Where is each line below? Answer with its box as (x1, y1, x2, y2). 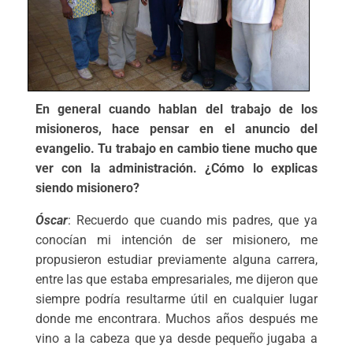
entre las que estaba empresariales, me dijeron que (35, 271, 318, 287)
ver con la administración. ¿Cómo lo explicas (35, 160, 318, 176)
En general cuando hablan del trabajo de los (35, 101, 318, 117)
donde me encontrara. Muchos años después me (35, 310, 318, 326)
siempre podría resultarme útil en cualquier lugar (35, 291, 318, 307)
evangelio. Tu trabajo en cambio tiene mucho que (35, 140, 318, 156)
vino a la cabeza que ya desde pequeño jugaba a (35, 330, 318, 346)
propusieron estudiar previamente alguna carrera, (35, 251, 318, 267)
